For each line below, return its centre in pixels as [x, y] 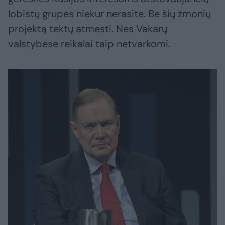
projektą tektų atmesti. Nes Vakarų [88, 29]
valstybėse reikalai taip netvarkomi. [89, 44]
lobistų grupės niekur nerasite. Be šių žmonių [109, 14]
